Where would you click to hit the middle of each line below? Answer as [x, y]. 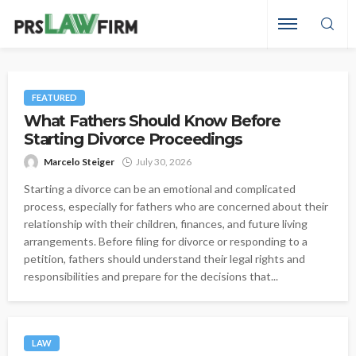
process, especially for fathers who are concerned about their [176, 207]
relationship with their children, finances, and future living [166, 224]
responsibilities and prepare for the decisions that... [151, 277]
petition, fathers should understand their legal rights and [164, 259]
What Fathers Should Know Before [152, 121]
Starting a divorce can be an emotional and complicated [160, 189]
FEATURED [54, 98]
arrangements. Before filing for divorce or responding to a [166, 242]
